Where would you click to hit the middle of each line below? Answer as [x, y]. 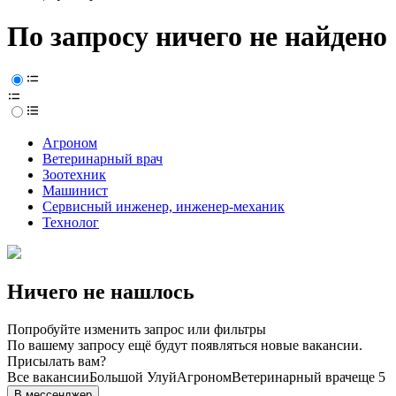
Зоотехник [74, 175]
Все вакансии [48, 377]
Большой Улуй [133, 377]
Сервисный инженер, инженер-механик [164, 207]
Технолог [71, 223]
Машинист [75, 191]
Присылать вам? [57, 362]
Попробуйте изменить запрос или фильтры [137, 330]
